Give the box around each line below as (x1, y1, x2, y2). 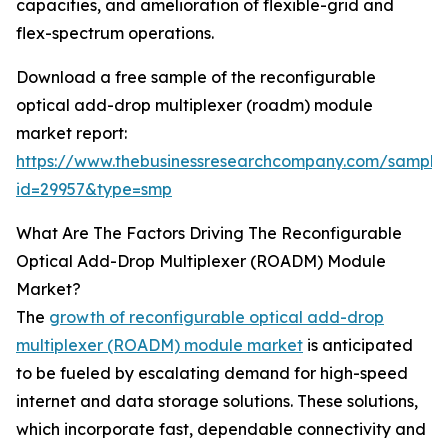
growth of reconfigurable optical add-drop (49, 307, 384, 328)
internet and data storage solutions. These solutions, (16, 391, 418, 412)
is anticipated (303, 335, 413, 356)
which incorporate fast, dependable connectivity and (16, 419, 426, 440)
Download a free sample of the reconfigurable (16, 67, 376, 88)
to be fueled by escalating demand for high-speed (16, 363, 408, 384)
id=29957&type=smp (16, 179, 172, 200)
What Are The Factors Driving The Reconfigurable (16, 223, 402, 244)
